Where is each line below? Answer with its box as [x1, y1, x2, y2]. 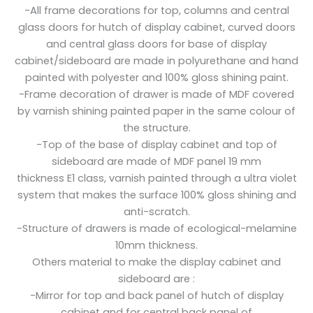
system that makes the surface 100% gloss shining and [17, 187, 296, 202]
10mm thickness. [115, 238, 198, 252]
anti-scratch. [123, 204, 190, 219]
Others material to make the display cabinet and [32, 254, 281, 269]
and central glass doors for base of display [46, 36, 267, 51]
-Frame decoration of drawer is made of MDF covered [19, 87, 294, 101]
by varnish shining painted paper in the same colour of [17, 103, 296, 118]
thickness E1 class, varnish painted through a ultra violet [16, 170, 297, 185]
